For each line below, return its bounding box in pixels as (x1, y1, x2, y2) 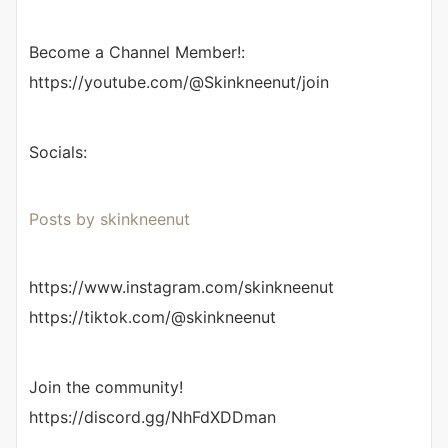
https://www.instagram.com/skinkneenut (29, 277, 334, 298)
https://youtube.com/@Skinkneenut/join (29, 72, 329, 93)
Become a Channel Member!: (29, 42, 245, 63)
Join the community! (29, 377, 183, 398)
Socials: (29, 142, 87, 163)
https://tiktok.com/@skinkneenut (29, 307, 276, 328)
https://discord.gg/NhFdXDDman (29, 407, 276, 428)
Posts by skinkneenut (29, 209, 190, 230)
